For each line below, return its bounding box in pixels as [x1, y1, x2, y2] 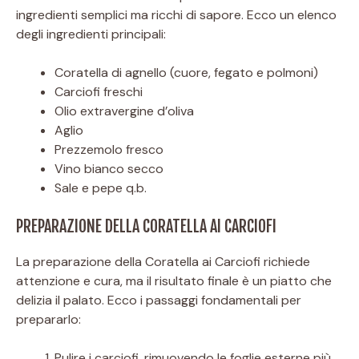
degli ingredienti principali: [16, 25, 166, 42]
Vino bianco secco [54, 159, 163, 177]
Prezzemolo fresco [54, 140, 163, 158]
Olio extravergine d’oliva [54, 102, 194, 119]
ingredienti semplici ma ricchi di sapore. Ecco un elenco [16, 6, 337, 23]
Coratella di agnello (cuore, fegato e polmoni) [54, 63, 318, 81]
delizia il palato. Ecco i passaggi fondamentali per [16, 291, 301, 309]
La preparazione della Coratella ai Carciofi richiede [16, 252, 310, 270]
